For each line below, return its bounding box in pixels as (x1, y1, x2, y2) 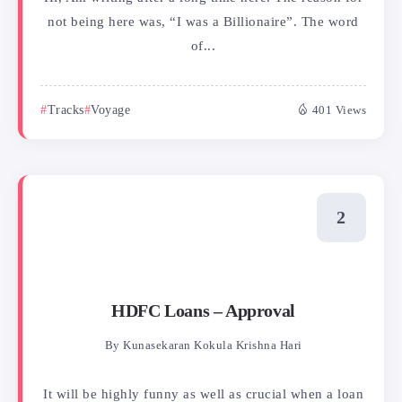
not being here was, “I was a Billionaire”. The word (48, 13, 359, 29)
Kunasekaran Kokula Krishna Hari (123, 339, 302, 353)
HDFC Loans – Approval (111, 301, 295, 321)
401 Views (311, 103, 366, 117)
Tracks (47, 102, 84, 117)
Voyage (91, 102, 130, 117)
